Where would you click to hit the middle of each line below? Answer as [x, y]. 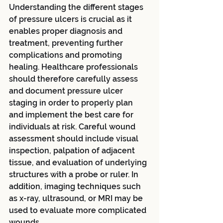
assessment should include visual [75, 138]
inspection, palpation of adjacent [73, 150]
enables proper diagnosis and [67, 31]
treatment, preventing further [67, 43]
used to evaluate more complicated [79, 210]
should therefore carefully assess [74, 79]
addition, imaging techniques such [76, 186]
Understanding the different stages [77, 7]
